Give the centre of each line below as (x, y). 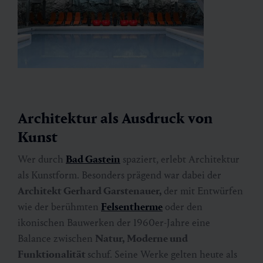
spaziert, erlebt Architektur (180, 159)
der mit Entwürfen (203, 191)
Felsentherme (132, 207)
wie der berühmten (59, 207)
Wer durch (42, 159)
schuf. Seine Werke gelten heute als (162, 254)
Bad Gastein (93, 159)
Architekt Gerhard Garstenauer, (91, 191)
